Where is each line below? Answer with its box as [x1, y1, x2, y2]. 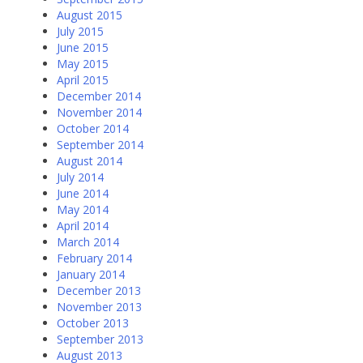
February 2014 [57, 250, 132, 267]
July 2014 [57, 169, 104, 186]
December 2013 [57, 283, 141, 299]
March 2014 [57, 234, 119, 250]
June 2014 [57, 186, 109, 202]
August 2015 [57, 7, 122, 23]
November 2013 [57, 299, 142, 315]
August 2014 [57, 153, 122, 169]
